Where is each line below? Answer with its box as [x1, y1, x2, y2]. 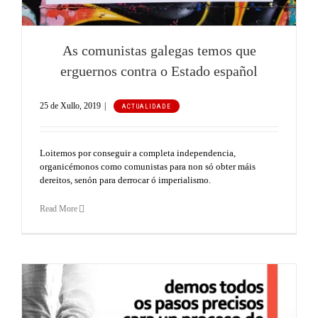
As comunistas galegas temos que [62, 43, 256, 59]
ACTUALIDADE [122, 102, 171, 111]
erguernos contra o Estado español [60, 64, 258, 79]
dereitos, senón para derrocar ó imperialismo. [40, 175, 211, 186]
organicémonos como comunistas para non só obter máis [40, 161, 256, 172]
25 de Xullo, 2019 [40, 101, 101, 111]
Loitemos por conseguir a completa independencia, [40, 148, 236, 159]
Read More [40, 204, 77, 214]
